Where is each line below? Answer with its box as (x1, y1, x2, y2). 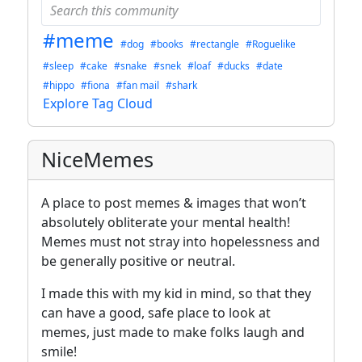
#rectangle (190, 37, 239, 52)
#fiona (81, 78, 110, 93)
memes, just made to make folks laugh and (41, 323, 305, 342)
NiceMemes (41, 145, 154, 174)
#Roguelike (246, 37, 296, 52)
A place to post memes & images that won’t (41, 194, 306, 213)
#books (150, 37, 183, 52)
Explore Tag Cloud (43, 95, 153, 113)
